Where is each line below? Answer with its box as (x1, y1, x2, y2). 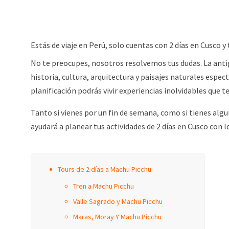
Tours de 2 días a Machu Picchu (58, 165, 151, 174)
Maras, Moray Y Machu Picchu (73, 212, 162, 221)
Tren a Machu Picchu (73, 181, 134, 191)
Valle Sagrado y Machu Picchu (73, 197, 163, 206)
